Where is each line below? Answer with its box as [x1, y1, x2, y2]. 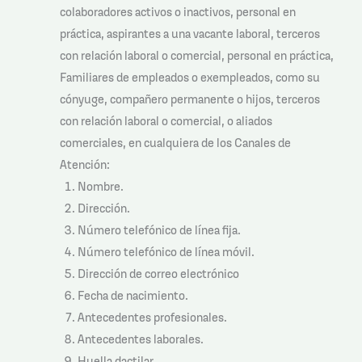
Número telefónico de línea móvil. [77, 243, 255, 259]
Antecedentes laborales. [77, 330, 204, 347]
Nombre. [77, 178, 124, 194]
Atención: [59, 156, 110, 172]
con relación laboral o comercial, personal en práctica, [59, 47, 334, 63]
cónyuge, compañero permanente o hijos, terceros [59, 90, 320, 107]
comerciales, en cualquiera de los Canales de [59, 134, 291, 150]
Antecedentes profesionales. [77, 309, 227, 325]
